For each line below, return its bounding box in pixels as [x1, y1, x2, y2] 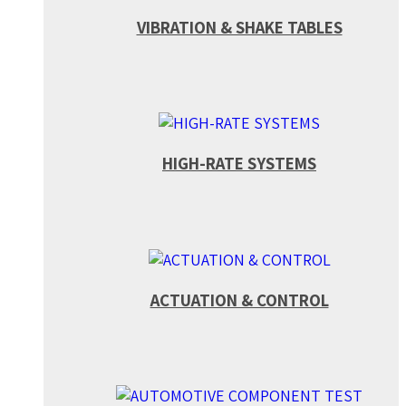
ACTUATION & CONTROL [150, 288, 329, 311]
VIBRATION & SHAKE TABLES [136, 15, 343, 38]
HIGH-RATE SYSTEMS [162, 152, 316, 175]
